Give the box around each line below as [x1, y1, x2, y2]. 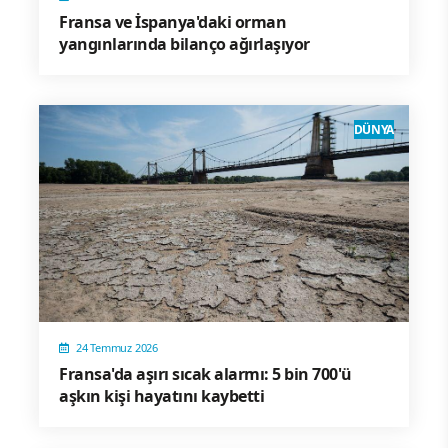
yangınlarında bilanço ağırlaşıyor [59, 33, 310, 56]
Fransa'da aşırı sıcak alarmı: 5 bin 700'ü [59, 362, 352, 385]
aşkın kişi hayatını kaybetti [59, 384, 264, 407]
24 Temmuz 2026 [75, 339, 159, 355]
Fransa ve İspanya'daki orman [59, 11, 286, 34]
